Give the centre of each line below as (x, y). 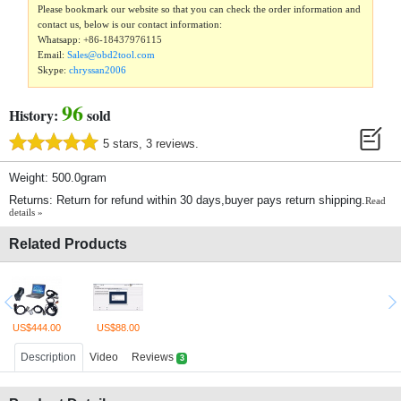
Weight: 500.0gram (58, 178)
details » (26, 213)
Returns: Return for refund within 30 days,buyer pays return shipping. (187, 200)
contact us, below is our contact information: (130, 25)
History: (35, 115)
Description (49, 358)
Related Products (68, 244)
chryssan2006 (98, 70)
